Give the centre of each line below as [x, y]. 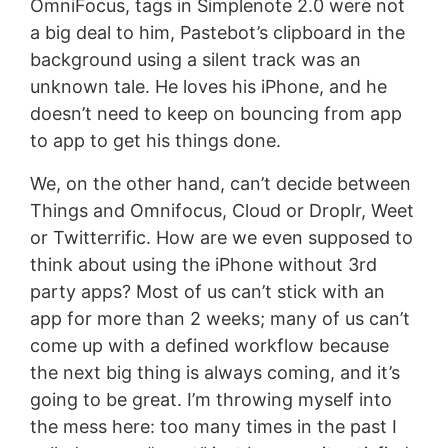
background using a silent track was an [195, 59]
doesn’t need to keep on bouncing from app [215, 113]
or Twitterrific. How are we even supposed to [221, 237]
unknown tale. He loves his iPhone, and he [208, 86]
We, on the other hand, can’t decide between [220, 183]
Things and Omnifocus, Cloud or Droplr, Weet [221, 210]
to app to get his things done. [155, 140]
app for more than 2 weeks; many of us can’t [219, 318]
